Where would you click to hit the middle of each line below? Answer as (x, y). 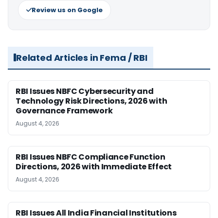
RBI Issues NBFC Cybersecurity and (85, 91)
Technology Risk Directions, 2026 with (91, 101)
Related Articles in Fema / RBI (82, 57)
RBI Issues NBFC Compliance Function (91, 157)
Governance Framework (64, 110)
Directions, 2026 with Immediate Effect (94, 166)
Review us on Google (67, 10)
